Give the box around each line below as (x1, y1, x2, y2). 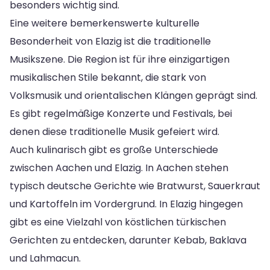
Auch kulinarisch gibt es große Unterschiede (10, 142, 218, 157)
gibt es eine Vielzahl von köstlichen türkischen (10, 215, 226, 229)
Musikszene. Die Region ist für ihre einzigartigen (10, 52, 230, 66)
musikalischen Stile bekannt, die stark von (10, 70, 206, 84)
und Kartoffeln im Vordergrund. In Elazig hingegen (10, 196, 243, 211)
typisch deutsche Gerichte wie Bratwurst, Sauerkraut (10, 178, 260, 193)
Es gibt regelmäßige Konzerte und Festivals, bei (10, 106, 232, 121)
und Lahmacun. (10, 251, 81, 265)
